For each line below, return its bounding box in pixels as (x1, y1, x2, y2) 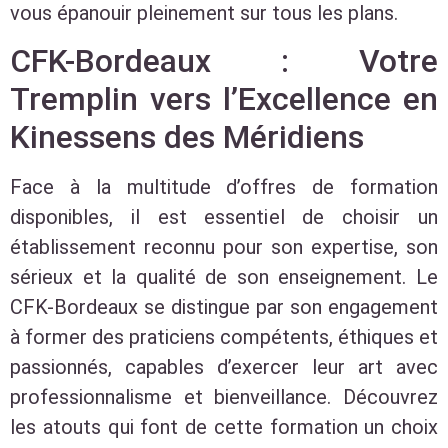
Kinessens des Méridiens (10, 117, 364, 156)
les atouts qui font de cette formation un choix (10, 414, 438, 439)
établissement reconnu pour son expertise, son (10, 234, 438, 259)
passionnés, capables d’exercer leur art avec (10, 354, 438, 379)
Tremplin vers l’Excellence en (10, 79, 438, 118)
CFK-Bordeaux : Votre (10, 41, 438, 80)
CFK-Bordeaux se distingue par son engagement (10, 294, 438, 319)
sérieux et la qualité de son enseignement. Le (10, 264, 438, 289)
